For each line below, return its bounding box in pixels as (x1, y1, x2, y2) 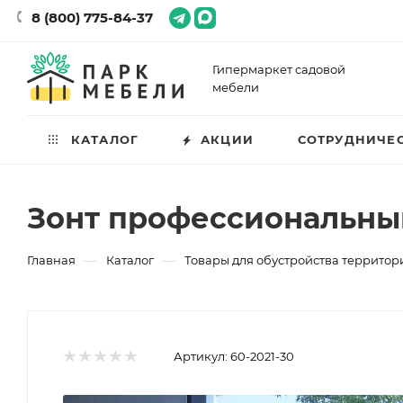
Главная (27, 253, 76, 267)
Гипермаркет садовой (212, 62, 345, 76)
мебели (212, 80, 259, 94)
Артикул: (174, 349, 228, 363)
